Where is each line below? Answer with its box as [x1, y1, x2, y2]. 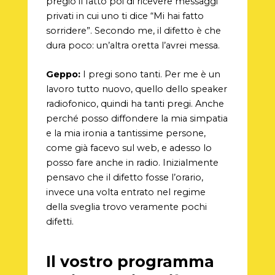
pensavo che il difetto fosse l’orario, [45, 171, 203, 183]
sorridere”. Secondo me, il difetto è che [45, 25, 221, 36]
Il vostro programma [45, 252, 214, 271]
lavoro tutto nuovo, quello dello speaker [45, 83, 227, 95]
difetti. [45, 215, 74, 227]
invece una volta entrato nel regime [45, 186, 206, 198]
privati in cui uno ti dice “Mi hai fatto [45, 10, 204, 21]
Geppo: [45, 68, 80, 80]
